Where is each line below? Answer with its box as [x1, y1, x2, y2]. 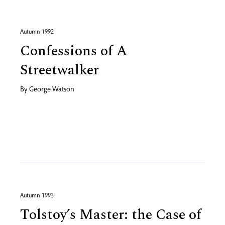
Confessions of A [20, 40, 127, 62]
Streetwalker [20, 59, 99, 81]
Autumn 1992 [20, 29, 54, 35]
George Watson [29, 86, 74, 93]
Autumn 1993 [20, 193, 54, 199]
